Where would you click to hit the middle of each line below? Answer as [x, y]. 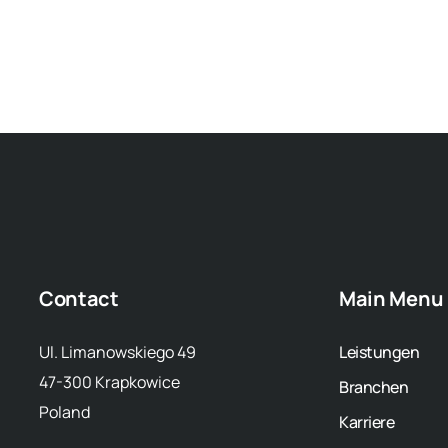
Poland [64, 411]
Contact [78, 298]
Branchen [373, 386]
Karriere [366, 421]
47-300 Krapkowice [109, 381]
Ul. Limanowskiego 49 [117, 351]
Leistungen [379, 351]
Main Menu [391, 298]
